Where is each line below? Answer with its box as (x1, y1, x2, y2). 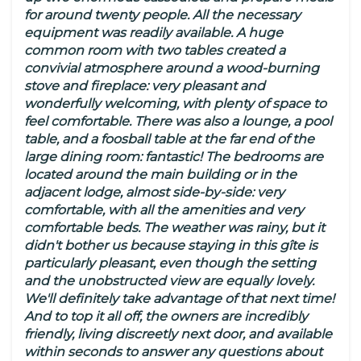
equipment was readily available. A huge (24, 25, 283, 41)
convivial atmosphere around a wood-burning (24, 60, 319, 77)
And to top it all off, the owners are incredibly (24, 309, 308, 325)
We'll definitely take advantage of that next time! (24, 291, 334, 307)
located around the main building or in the (24, 167, 297, 183)
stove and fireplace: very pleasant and (24, 78, 265, 94)
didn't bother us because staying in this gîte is (24, 238, 317, 254)
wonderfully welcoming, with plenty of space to (24, 96, 326, 112)
